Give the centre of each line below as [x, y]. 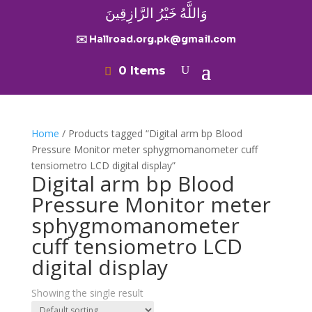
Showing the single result [87, 293]
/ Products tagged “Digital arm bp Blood [150, 133]
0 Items [142, 70]
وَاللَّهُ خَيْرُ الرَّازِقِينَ [156, 14]
